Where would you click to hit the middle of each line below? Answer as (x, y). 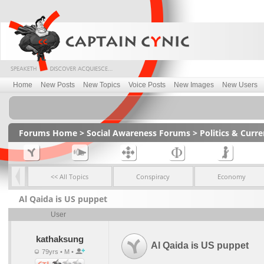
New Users (240, 85)
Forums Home (48, 133)
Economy (232, 176)
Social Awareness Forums (138, 133)
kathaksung (60, 239)
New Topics (102, 85)
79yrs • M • (58, 252)
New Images (194, 85)
